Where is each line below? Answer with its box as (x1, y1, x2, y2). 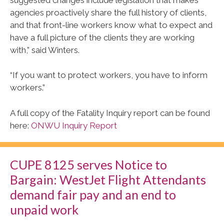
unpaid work (10, 201, 78, 217)
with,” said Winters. (10, 44, 79, 55)
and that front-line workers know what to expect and (10, 19, 212, 30)
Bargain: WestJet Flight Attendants (10, 171, 206, 187)
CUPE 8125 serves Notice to (10, 156, 167, 172)
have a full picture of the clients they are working (10, 32, 194, 42)
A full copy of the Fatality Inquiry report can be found (10, 107, 210, 118)
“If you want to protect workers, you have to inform (10, 70, 207, 80)
